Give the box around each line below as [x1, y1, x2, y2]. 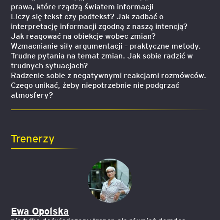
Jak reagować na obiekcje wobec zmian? [11, 30, 156, 41]
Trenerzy [11, 131, 55, 145]
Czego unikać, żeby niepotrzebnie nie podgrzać [11, 80, 180, 90]
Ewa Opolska [11, 204, 69, 217]
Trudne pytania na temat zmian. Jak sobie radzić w [11, 50, 193, 60]
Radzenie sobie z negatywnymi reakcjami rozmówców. [11, 70, 207, 80]
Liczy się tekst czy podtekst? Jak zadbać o [11, 11, 164, 21]
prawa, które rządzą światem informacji [11, 1, 154, 11]
